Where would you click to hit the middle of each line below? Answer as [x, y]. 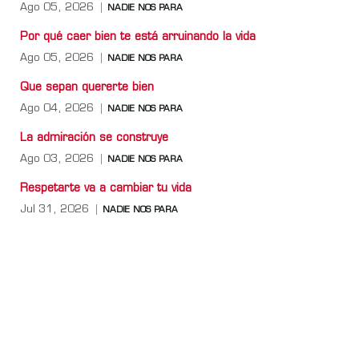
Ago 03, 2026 [57, 159]
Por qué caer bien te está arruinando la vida [138, 37]
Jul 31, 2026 [54, 209]
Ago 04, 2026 [57, 108]
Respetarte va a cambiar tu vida [106, 188]
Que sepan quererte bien [87, 87]
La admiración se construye [94, 138]
